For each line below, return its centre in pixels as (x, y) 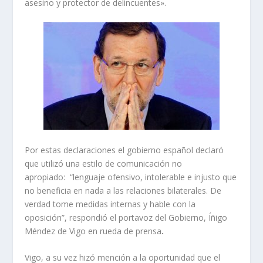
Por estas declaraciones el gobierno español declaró (124, 150)
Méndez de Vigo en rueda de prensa (93, 231)
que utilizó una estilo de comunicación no (104, 163)
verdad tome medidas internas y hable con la (110, 204)
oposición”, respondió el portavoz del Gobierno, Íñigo (126, 217)
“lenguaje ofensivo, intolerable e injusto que (154, 177)
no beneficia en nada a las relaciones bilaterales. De (123, 190)
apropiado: (46, 177)
